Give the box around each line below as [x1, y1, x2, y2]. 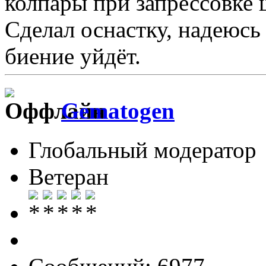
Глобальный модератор [28, 137, 256, 163]
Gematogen [61, 98, 175, 124]
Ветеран [28, 164, 109, 190]
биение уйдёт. [5, 43, 141, 69]
